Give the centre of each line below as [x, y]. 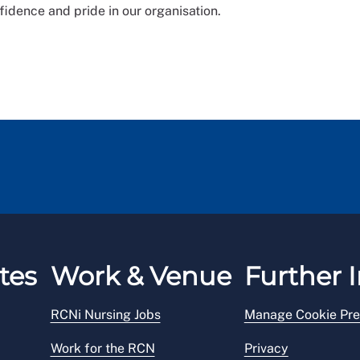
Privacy [266, 349]
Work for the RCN [102, 349]
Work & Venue [141, 276]
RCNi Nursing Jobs [105, 315]
